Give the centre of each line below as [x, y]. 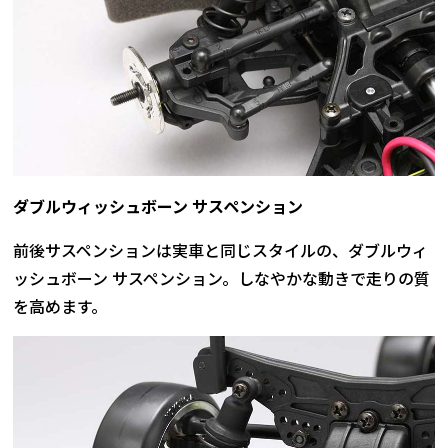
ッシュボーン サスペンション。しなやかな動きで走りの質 [222, 278]
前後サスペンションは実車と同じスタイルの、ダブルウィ [221, 250]
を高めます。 [60, 306]
